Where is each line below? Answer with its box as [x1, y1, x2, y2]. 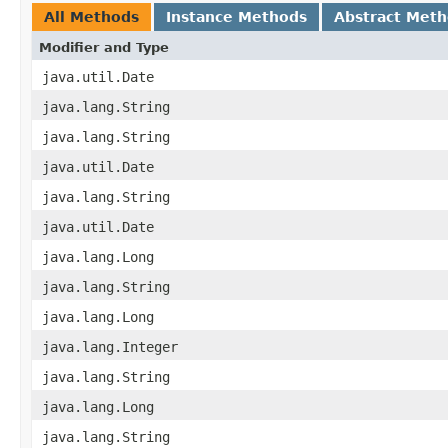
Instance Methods [166, 8, 307, 25]
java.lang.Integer [42, 338, 178, 355]
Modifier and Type [39, 39, 169, 55]
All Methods [44, 8, 139, 25]
